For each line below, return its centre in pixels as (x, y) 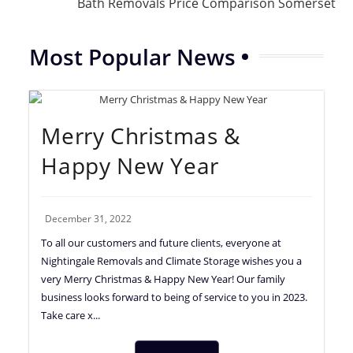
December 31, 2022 (89, 218)
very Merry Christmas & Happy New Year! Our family (163, 279)
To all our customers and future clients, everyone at (162, 242)
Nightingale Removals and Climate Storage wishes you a (172, 260)
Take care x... (71, 315)
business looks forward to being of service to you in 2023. (175, 297)
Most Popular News (133, 56)
